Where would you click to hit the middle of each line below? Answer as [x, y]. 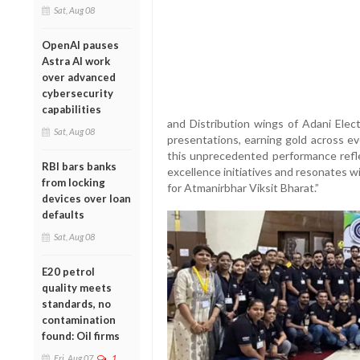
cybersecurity [78, 93]
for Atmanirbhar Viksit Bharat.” [243, 188]
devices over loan [86, 198]
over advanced [79, 77]
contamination [79, 319]
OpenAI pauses [80, 45]
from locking [74, 182]
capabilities [72, 109]
